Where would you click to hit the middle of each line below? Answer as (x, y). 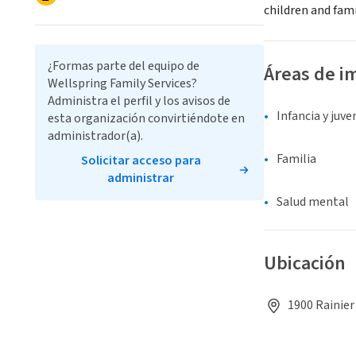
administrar (141, 178)
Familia (296, 159)
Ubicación (305, 264)
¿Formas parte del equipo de (124, 66)
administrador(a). (95, 136)
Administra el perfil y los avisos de (139, 101)
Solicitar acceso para (141, 161)
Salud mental (313, 202)
